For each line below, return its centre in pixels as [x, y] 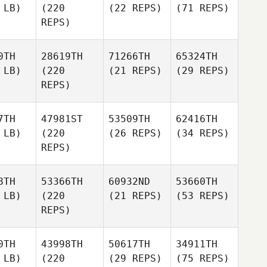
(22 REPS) [135, 8]
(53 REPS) [203, 196]
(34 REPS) [203, 133]
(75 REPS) [203, 258]
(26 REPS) [135, 133]
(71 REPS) [203, 8]
